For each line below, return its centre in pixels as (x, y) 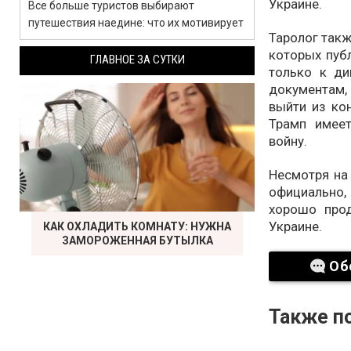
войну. (288, 141)
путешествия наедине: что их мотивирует (136, 23)
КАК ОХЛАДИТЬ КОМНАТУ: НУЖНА (137, 226)
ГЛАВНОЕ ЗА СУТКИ (137, 60)
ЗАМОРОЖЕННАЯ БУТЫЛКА (137, 241)
